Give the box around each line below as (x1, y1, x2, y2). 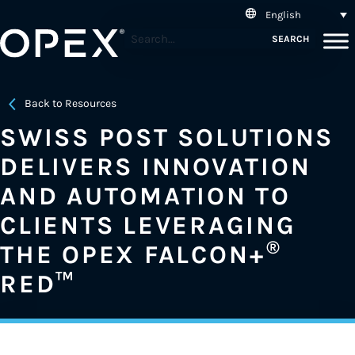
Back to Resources (25, 97, 116, 110)
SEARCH (271, 32, 309, 44)
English (265, 8, 301, 21)
